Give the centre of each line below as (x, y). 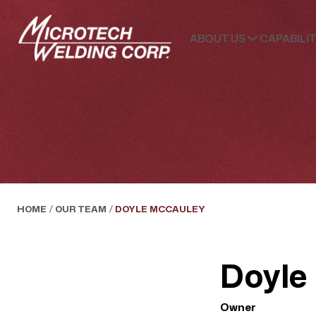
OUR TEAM (81, 209)
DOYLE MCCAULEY (160, 209)
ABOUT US (217, 38)
